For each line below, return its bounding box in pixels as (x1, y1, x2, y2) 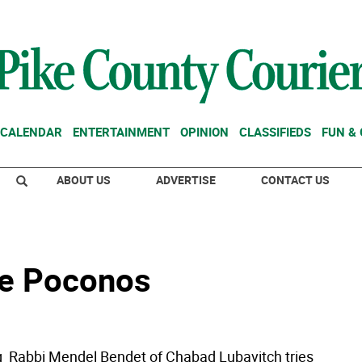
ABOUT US (57, 172, 111, 187)
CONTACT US (261, 172, 330, 187)
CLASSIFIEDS (239, 124, 311, 140)
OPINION (180, 124, 229, 140)
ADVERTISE (156, 172, 216, 187)
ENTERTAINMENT (73, 124, 170, 140)
